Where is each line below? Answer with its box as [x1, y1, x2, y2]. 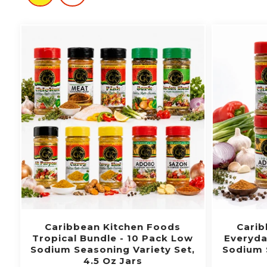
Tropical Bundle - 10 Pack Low [32, 232, 194, 244]
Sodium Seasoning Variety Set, [30, 243, 195, 255]
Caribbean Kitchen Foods [45, 221, 181, 232]
